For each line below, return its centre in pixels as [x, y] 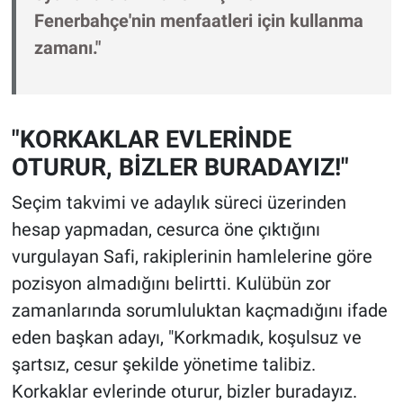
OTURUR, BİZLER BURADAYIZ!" [180, 167]
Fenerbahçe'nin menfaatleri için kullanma [198, 21]
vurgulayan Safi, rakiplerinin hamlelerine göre [192, 256]
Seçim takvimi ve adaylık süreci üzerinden [179, 202]
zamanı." [67, 48]
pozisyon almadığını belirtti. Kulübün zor [171, 283]
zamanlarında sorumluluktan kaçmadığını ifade [199, 310]
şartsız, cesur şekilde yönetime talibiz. [163, 364]
